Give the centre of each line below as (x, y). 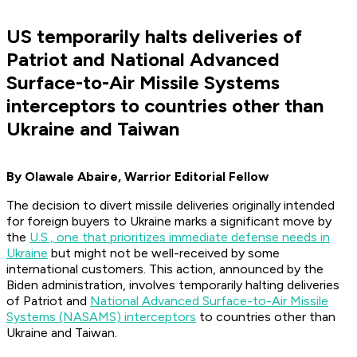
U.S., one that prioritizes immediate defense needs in (180, 237)
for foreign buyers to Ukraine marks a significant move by (169, 222)
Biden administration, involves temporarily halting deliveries (173, 285)
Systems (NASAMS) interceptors (101, 317)
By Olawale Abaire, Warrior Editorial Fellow (137, 177)
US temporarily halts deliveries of (154, 37)
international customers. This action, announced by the (165, 269)
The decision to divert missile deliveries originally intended (171, 206)
